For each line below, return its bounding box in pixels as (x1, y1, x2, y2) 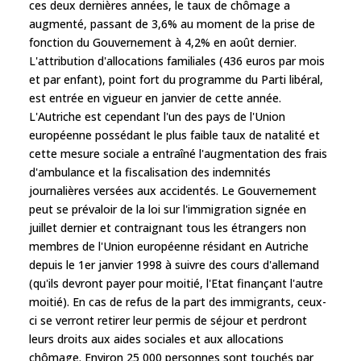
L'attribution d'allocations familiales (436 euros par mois (29, 52, 325, 68)
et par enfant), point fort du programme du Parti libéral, (29, 71, 323, 87)
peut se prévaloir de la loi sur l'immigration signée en (29, 201, 306, 217)
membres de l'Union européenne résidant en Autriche (29, 238, 309, 254)
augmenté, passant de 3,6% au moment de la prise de (29, 15, 315, 31)
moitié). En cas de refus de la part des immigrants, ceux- (29, 293, 326, 309)
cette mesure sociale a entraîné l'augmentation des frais (29, 145, 327, 161)
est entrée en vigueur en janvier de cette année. (29, 89, 281, 106)
